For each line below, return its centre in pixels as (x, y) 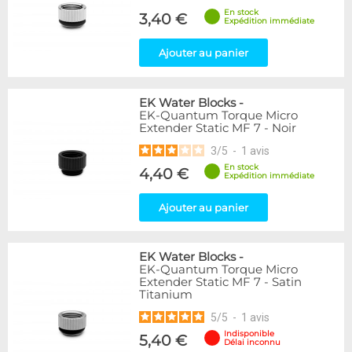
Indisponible (249, 334)
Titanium (166, 295)
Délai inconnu (252, 342)
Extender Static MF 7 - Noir (218, 128)
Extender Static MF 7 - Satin (220, 282)
